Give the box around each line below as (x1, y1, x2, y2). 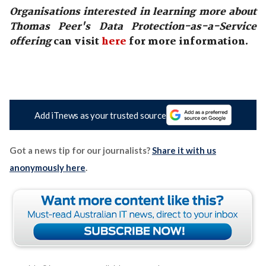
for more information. (126, 34, 248, 50)
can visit (53, 34, 102, 50)
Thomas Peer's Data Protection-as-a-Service (9, 19, 257, 36)
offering (9, 34, 53, 50)
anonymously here (9, 161, 85, 173)
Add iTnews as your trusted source (34, 109, 166, 121)
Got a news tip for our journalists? (9, 144, 152, 156)
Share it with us (151, 144, 216, 156)
